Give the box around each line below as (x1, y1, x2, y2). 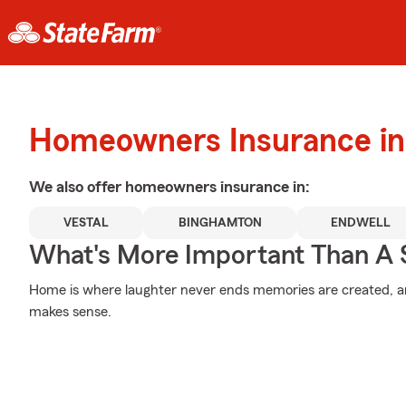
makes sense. (29, 304, 111, 319)
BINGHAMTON (178, 217, 262, 229)
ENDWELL (331, 217, 391, 229)
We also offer (29, 179, 125, 195)
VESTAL (63, 217, 110, 229)
